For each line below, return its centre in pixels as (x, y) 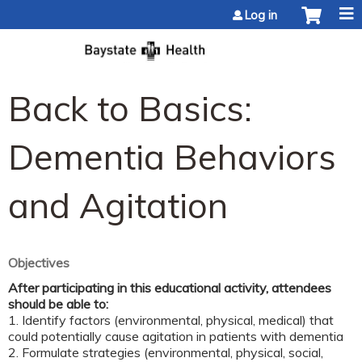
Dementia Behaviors (172, 156)
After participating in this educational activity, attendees (170, 287)
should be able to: (58, 303)
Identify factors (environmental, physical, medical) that (178, 320)
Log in (261, 15)
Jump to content (181, 10)
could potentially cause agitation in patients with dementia (176, 336)
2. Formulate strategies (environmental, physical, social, (166, 352)
